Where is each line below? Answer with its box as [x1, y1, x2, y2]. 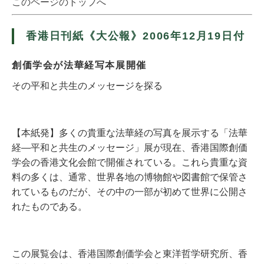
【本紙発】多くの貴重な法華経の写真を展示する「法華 [12, 128, 247, 138]
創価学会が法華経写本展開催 [12, 60, 147, 70]
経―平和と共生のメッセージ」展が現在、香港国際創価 [12, 143, 247, 153]
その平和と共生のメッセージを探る [12, 81, 163, 91]
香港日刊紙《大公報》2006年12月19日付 [26, 30, 245, 42]
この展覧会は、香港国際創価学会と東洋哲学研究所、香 [12, 249, 247, 259]
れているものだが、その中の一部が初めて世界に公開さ [12, 187, 247, 197]
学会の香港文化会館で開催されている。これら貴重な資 [12, 157, 247, 167]
